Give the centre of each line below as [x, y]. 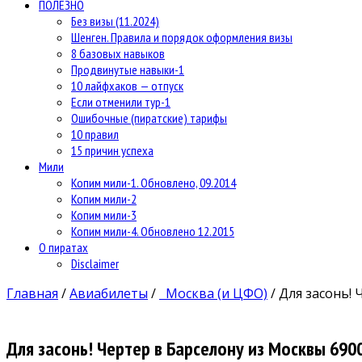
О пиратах [63, 247]
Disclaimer [95, 263]
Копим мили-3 [104, 215]
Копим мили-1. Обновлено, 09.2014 [154, 182]
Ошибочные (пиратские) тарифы [149, 118]
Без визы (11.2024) [115, 21]
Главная [32, 293]
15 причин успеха [112, 150]
